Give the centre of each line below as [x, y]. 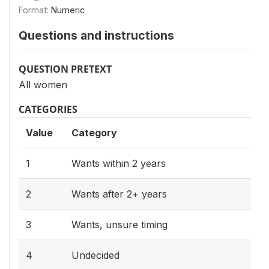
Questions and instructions [96, 35]
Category [94, 133]
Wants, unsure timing [119, 225]
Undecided [95, 255]
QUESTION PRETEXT [65, 69]
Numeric [68, 10]
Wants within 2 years [119, 163]
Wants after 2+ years [119, 194]
